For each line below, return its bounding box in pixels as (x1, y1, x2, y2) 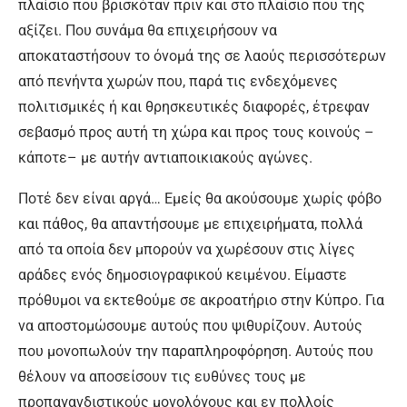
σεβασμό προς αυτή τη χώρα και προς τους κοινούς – (18, 124, 374, 141)
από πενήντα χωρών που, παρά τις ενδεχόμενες (18, 73, 338, 90)
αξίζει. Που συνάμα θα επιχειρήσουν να (18, 22, 277, 39)
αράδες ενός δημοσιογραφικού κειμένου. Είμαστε (18, 266, 347, 283)
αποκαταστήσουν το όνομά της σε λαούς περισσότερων (18, 47, 386, 65)
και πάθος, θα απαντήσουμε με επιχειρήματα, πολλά (18, 215, 362, 233)
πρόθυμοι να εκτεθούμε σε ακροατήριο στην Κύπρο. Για (18, 292, 384, 309)
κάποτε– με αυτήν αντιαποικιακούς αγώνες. (18, 149, 313, 166)
